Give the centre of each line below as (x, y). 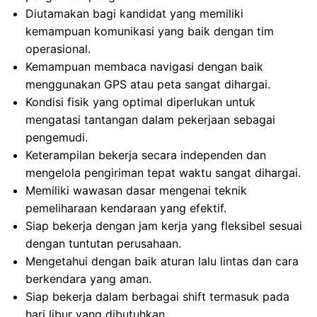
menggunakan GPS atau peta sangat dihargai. (148, 84)
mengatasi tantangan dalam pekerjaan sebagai (150, 120)
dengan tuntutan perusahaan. (103, 243)
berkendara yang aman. (88, 279)
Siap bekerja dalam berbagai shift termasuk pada (157, 296)
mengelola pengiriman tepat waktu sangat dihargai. (163, 173)
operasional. (58, 49)
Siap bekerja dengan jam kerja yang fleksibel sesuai (164, 226)
